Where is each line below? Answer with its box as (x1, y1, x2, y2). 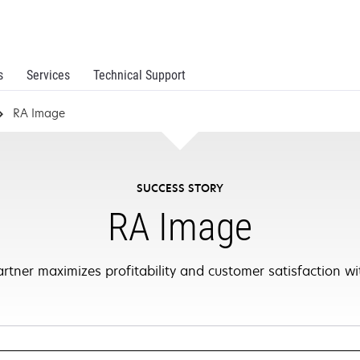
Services (27, 67, 70, 83)
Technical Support (93, 67, 186, 83)
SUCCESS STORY (136, 181, 223, 195)
